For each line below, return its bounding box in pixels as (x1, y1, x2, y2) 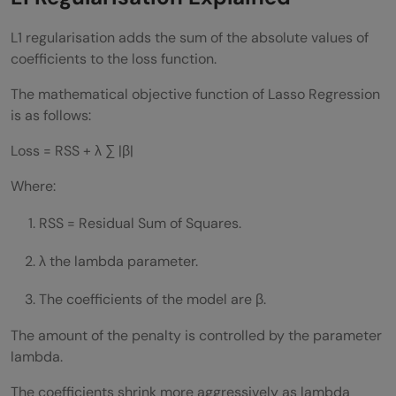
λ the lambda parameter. (39, 251, 198, 270)
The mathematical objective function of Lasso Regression (11, 84, 380, 103)
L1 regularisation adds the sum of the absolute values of (11, 27, 369, 47)
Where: (11, 176, 56, 195)
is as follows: (11, 105, 91, 125)
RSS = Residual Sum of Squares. (39, 213, 241, 232)
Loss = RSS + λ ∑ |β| (11, 141, 133, 160)
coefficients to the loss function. (11, 49, 217, 68)
